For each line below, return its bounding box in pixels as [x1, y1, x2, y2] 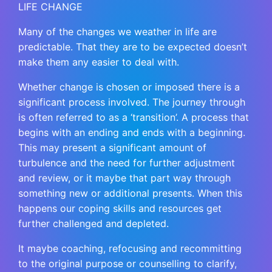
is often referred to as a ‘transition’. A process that [18, 110, 250, 123]
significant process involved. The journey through [18, 95, 246, 108]
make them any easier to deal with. [18, 55, 180, 68]
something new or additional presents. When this [18, 186, 243, 199]
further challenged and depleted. [18, 217, 169, 229]
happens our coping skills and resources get [18, 202, 222, 214]
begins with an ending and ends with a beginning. [18, 126, 246, 138]
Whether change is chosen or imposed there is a [18, 80, 240, 93]
